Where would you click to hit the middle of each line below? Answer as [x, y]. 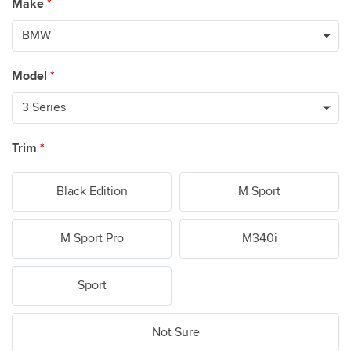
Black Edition [92, 192]
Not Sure [175, 333]
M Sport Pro [92, 239]
